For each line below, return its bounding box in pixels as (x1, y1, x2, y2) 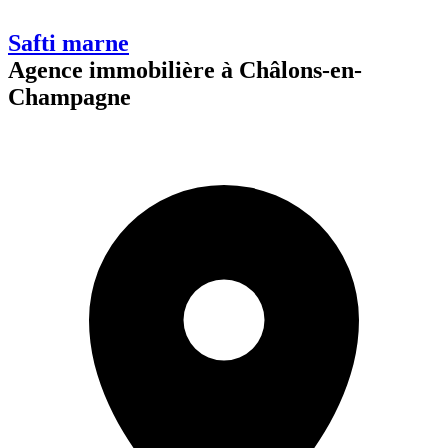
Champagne (8, 83, 131, 110)
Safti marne (8, 29, 129, 56)
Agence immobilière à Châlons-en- (8, 56, 362, 83)
